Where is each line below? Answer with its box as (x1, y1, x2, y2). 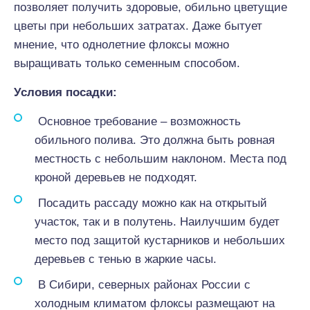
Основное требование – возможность (35, 115, 241, 128)
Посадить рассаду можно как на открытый (35, 197, 267, 210)
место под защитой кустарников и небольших (35, 234, 285, 247)
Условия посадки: (14, 86, 117, 99)
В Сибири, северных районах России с (35, 278, 250, 291)
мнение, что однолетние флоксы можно (14, 38, 229, 51)
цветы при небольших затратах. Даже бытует (14, 19, 262, 33)
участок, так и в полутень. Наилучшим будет (35, 215, 280, 228)
